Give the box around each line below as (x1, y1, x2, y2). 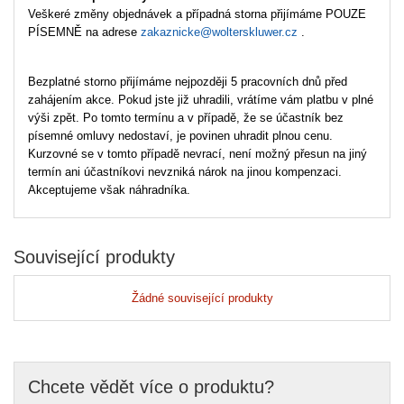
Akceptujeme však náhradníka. (28, 183, 190, 197)
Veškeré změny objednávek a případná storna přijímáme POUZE (28, 7, 366, 21)
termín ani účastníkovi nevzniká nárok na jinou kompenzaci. (28, 165, 342, 179)
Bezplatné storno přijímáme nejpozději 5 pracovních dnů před (28, 75, 347, 88)
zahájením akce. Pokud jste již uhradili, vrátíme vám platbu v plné (28, 93, 373, 106)
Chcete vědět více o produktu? (28, 377, 274, 398)
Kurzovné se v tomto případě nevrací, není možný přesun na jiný (28, 147, 367, 161)
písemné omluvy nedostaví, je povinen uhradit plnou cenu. (28, 129, 333, 142)
